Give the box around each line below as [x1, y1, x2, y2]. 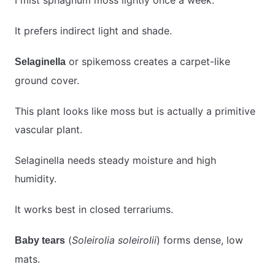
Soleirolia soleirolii [72, 234, 157, 247]
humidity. [15, 172, 56, 185]
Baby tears [15, 235, 65, 246]
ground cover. [15, 74, 79, 87]
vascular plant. [15, 123, 82, 136]
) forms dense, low [157, 234, 243, 247]
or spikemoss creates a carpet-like [66, 55, 230, 68]
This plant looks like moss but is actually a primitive [15, 105, 255, 118]
